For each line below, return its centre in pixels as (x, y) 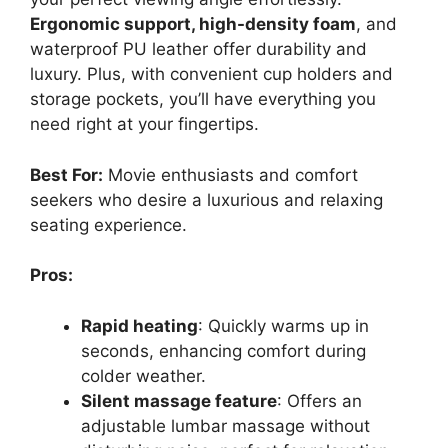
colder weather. (143, 375)
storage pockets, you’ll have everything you (203, 99)
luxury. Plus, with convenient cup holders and (211, 74)
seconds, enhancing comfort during (223, 350)
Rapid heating (139, 325)
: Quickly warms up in (283, 325)
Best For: (66, 174)
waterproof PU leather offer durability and (198, 49)
